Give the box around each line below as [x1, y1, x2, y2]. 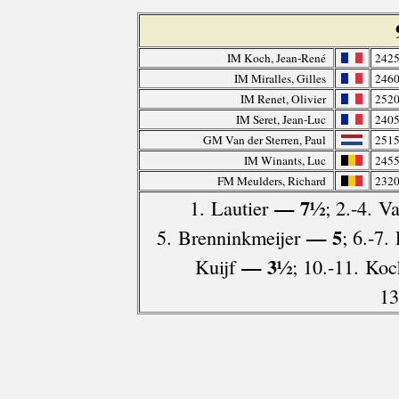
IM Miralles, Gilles [233, 70, 326, 87]
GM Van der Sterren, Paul [202, 132, 326, 149]
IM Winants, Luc [243, 152, 326, 169]
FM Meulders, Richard [216, 173, 326, 190]
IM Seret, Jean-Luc [235, 111, 326, 128]
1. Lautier [189, 194, 268, 222]
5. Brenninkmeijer [157, 224, 300, 251]
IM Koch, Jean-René [226, 50, 326, 67]
